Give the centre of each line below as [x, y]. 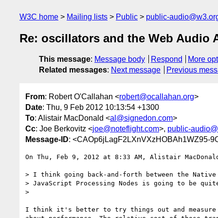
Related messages [73, 70]
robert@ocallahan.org [157, 96]
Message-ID [47, 139]
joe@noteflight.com [126, 128]
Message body [120, 59]
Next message [136, 70]
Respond [166, 59]
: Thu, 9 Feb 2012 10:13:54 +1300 [101, 107]
